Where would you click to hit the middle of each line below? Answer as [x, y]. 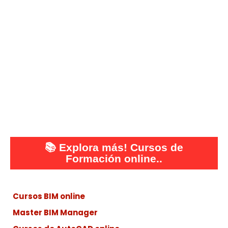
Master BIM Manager [55, 212]
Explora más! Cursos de [121, 147]
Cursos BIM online [49, 196]
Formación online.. [114, 158]
